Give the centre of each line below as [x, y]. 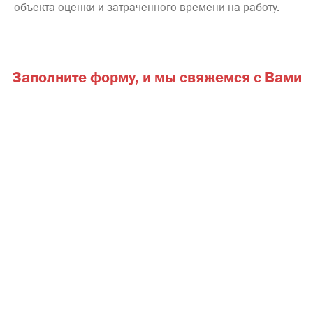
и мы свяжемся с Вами [220, 77]
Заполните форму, [75, 77]
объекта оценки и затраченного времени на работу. [147, 8]
